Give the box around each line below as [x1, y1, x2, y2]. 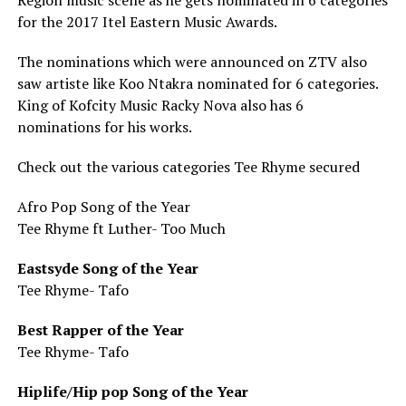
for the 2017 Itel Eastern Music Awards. [16, 12, 277, 32]
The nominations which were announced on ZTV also [16, 52, 367, 72]
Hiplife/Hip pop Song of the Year [16, 382, 248, 401]
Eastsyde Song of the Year [16, 258, 198, 278]
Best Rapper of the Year [16, 320, 184, 340]
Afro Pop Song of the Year [16, 197, 190, 217]
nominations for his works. [16, 117, 192, 137]
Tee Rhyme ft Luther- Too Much [16, 218, 226, 238]
